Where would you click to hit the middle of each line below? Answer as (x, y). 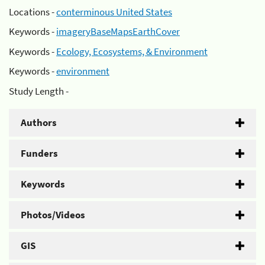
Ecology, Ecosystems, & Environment (132, 51)
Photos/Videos (53, 214)
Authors (39, 122)
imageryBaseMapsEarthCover (118, 31)
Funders (39, 153)
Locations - (33, 12)
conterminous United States (114, 12)
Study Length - (39, 91)
